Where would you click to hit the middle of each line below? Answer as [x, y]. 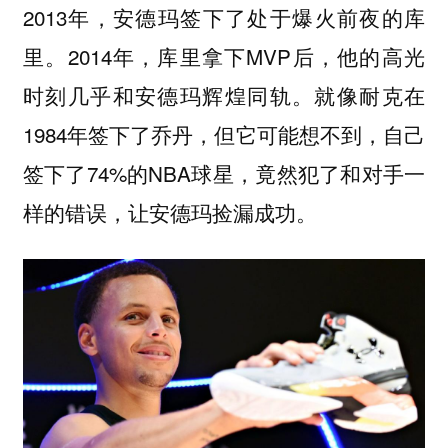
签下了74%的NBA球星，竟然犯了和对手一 [224, 172]
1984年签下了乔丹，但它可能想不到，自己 [224, 133]
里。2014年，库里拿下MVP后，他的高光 [224, 55]
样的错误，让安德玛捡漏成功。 [169, 211]
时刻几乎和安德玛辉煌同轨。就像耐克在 [224, 94]
